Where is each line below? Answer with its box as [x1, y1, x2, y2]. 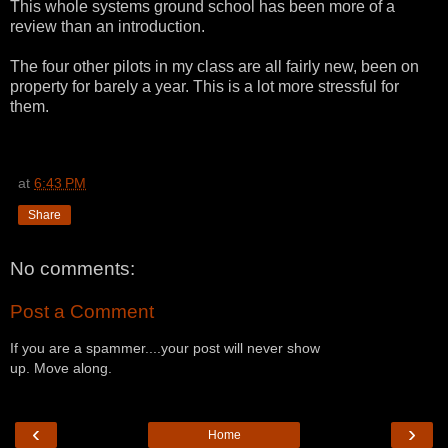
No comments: [10, 257, 135, 279]
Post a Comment [10, 301, 154, 323]
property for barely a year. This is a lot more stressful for [10, 77, 399, 95]
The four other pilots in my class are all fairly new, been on [10, 57, 419, 75]
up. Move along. [10, 359, 112, 376]
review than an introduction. [10, 17, 205, 35]
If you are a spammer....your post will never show [10, 339, 320, 356]
